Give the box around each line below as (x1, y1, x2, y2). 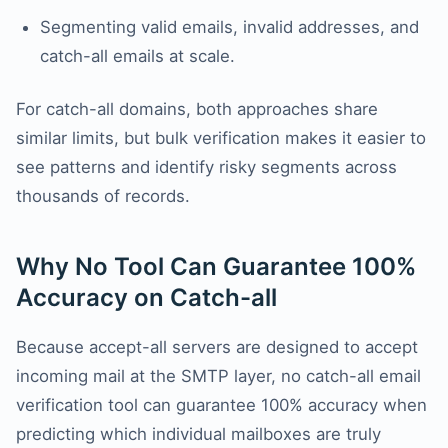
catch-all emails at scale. (40, 46, 235, 67)
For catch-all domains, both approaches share (16, 99, 378, 120)
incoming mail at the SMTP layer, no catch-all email (16, 366, 421, 387)
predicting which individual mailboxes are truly (16, 424, 381, 445)
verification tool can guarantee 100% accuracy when (16, 395, 427, 416)
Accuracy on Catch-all (16, 283, 277, 313)
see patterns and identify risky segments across (16, 157, 397, 178)
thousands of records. (16, 186, 190, 207)
